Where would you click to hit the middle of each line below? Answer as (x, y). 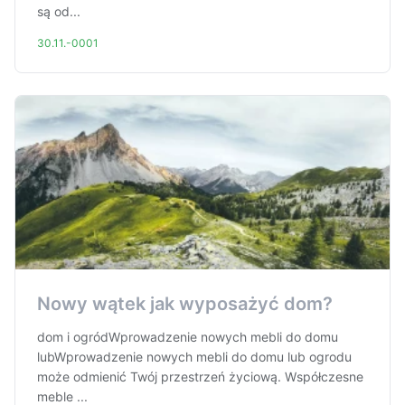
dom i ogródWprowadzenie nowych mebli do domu (188, 337)
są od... (59, 11)
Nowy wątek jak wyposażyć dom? (185, 304)
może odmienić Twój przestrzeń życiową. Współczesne (200, 377)
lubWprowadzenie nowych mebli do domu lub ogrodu (194, 357)
